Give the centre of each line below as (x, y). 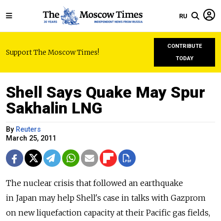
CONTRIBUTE (184, 46)
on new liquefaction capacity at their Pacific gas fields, (108, 213)
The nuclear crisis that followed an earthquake (94, 183)
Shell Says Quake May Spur (106, 92)
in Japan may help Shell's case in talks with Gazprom (106, 198)
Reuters (28, 129)
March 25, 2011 (31, 138)
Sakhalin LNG (54, 108)
